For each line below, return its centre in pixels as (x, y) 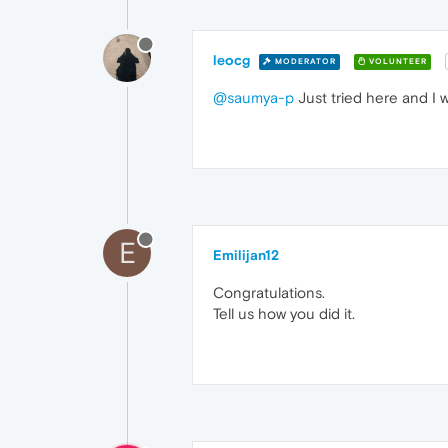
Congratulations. (269, 293)
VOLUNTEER (396, 61)
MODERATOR (304, 61)
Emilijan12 (246, 255)
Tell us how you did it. (284, 314)
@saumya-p (253, 98)
